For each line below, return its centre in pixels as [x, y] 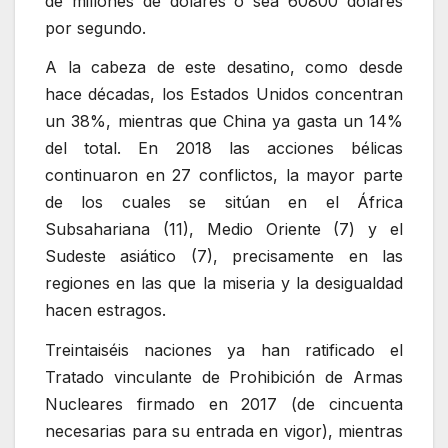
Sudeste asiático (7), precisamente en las [224, 256]
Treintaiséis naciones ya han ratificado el [224, 350]
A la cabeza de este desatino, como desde [224, 67]
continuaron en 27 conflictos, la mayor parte [224, 175]
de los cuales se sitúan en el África [224, 202]
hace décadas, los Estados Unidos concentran [224, 94]
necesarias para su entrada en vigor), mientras [224, 431]
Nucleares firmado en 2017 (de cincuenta [224, 404]
